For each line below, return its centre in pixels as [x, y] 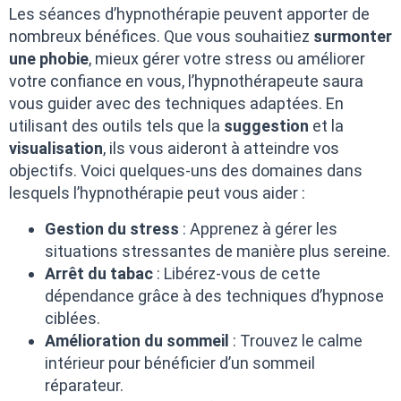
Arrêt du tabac [99, 273]
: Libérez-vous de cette [237, 273]
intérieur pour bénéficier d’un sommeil [180, 363]
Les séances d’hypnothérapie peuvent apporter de [189, 14]
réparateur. [84, 385]
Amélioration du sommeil [137, 340]
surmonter [353, 37]
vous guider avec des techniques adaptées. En [176, 104]
